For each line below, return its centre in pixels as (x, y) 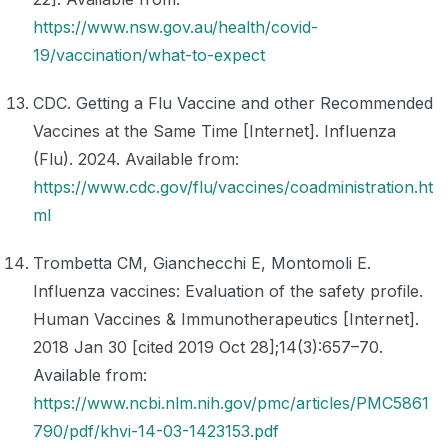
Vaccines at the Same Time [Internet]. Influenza (214, 130)
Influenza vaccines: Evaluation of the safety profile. (228, 290)
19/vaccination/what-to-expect (149, 54)
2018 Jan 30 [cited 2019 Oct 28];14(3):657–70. (208, 346)
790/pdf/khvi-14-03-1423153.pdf (156, 430)
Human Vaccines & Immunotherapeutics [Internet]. (226, 318)
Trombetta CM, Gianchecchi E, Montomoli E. (202, 262)
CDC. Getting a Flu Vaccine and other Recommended (233, 102)
